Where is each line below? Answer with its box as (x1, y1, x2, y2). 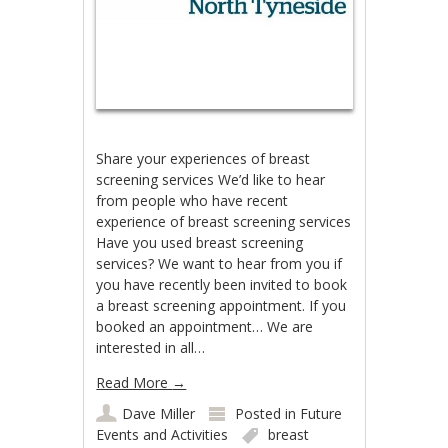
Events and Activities (96, 424, 229, 444)
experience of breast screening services (96, 211, 352, 231)
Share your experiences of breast (96, 148, 311, 168)
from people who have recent (96, 190, 289, 210)
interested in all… (96, 337, 206, 357)
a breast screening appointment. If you (96, 295, 347, 315)
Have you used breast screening (96, 232, 304, 252)
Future (300, 403, 343, 423)
